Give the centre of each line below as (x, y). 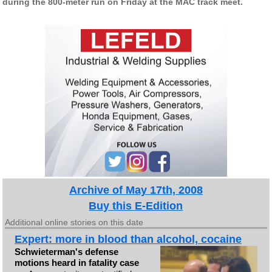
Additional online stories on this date (74, 222)
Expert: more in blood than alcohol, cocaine (128, 239)
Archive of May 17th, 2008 (136, 190)
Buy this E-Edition (136, 206)
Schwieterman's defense (66, 251)
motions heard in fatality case (76, 262)
